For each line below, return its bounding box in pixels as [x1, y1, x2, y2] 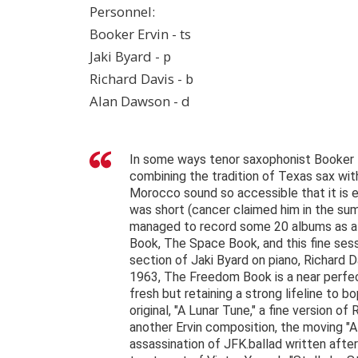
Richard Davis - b [89, 70, 193, 89]
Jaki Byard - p [89, 47, 171, 66]
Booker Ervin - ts [89, 25, 191, 44]
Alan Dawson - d [89, 92, 190, 111]
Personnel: [89, 2, 155, 22]
